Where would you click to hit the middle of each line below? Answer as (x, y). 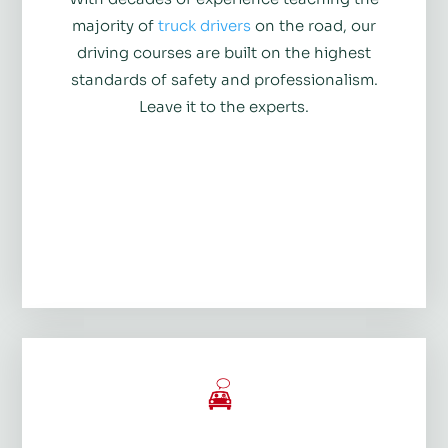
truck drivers (204, 25)
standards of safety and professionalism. (224, 79)
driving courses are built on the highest (224, 52)
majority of (115, 25)
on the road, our (313, 25)
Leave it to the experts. (224, 106)
